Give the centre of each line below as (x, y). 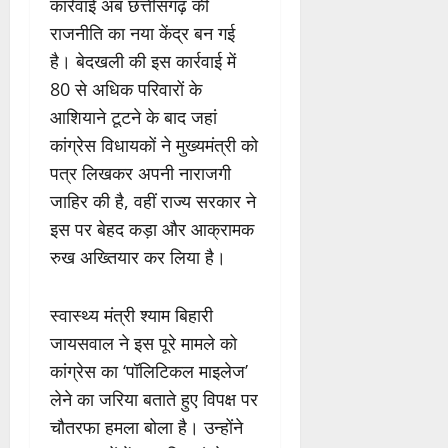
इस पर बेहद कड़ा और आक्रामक (152, 229)
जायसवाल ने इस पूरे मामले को (143, 343)
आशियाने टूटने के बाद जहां (133, 117)
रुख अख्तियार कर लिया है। (138, 257)
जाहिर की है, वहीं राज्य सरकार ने (153, 201)
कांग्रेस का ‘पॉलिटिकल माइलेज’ (149, 371)
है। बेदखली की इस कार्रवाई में (143, 61)
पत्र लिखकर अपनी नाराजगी (140, 173)
